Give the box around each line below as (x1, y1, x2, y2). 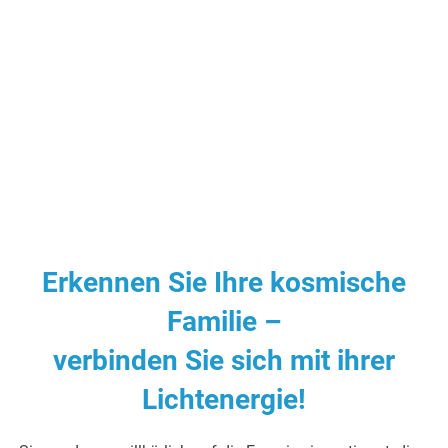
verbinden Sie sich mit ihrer (53, 343, 395, 377)
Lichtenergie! (142, 382, 306, 416)
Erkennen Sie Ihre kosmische (42, 265, 406, 299)
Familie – (166, 304, 282, 338)
